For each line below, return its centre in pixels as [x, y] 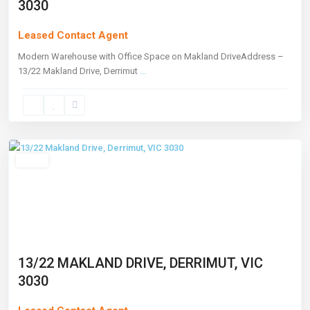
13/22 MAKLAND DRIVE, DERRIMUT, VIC [140, 263]
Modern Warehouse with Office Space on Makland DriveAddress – [151, 56]
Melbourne [45, 126]
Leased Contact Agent [73, 35]
